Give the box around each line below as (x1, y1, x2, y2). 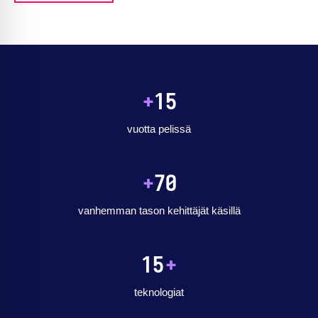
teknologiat (134, 285, 184, 298)
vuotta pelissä (127, 122, 191, 135)
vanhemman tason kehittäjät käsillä (77, 204, 241, 216)
